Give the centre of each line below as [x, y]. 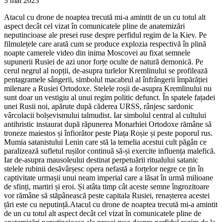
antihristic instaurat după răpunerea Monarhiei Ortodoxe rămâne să [108, 124]
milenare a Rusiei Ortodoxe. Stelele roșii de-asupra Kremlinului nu [108, 89]
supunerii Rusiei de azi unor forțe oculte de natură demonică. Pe [104, 62]
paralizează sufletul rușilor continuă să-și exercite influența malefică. [110, 151]
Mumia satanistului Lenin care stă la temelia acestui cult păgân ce [105, 142]
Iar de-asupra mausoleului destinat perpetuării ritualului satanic [101, 160]
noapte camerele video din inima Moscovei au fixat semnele [97, 53]
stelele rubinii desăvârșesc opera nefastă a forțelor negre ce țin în [104, 169]
